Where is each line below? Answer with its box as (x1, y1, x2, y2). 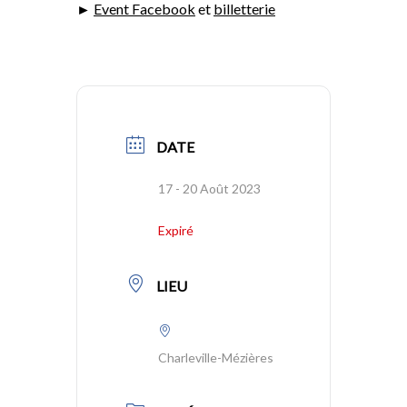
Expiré (158, 223, 194, 239)
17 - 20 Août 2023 (158, 181, 261, 197)
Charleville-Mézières (158, 350, 273, 366)
